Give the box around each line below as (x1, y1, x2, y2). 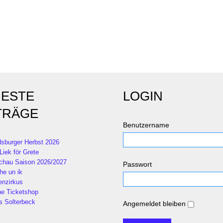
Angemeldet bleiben (123, 200, 186, 208)
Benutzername (123, 121, 169, 129)
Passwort (123, 160, 152, 168)
